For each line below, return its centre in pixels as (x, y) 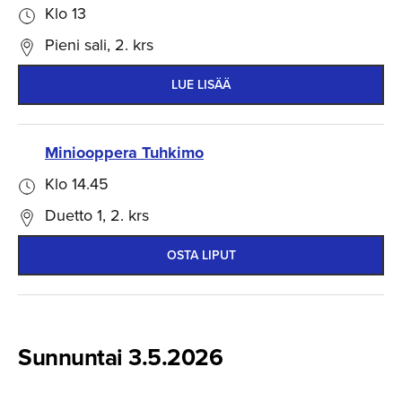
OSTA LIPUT (201, 255)
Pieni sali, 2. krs (99, 44)
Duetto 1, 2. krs (97, 215)
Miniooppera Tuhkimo (124, 152)
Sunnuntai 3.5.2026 (120, 357)
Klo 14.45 (77, 184)
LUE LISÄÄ (201, 84)
